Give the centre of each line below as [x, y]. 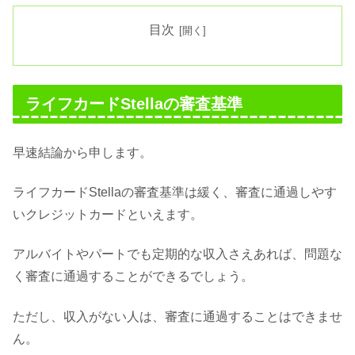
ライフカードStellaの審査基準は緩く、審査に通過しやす [175, 192]
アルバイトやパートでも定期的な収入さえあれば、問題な [177, 254]
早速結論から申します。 [82, 152]
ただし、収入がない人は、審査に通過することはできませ [177, 316]
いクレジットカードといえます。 [108, 214]
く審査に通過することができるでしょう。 [133, 277]
